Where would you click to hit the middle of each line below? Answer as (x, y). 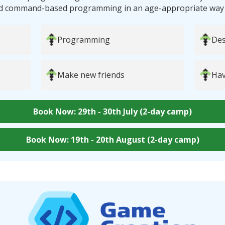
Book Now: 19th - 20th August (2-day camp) (113, 139)
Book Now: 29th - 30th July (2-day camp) (113, 111)
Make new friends (91, 75)
